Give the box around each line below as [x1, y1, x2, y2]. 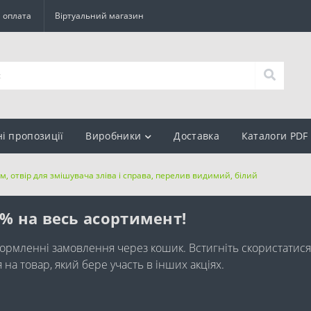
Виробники [85, 129, 142, 142]
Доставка [174, 129, 219, 142]
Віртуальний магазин [55, 10, 144, 22]
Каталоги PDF [241, 129, 308, 142]
